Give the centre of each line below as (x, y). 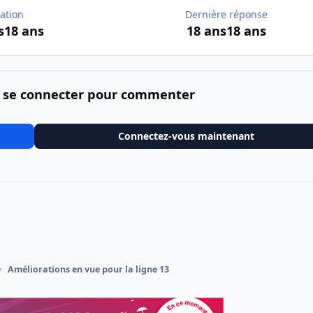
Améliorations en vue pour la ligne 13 (89, 270)
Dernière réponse (226, 15)
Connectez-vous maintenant (187, 136)
